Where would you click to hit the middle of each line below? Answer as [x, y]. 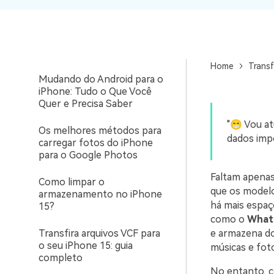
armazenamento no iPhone [100, 194]
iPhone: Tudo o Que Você [95, 91]
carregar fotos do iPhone [96, 143]
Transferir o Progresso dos [100, 40]
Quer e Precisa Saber [86, 104]
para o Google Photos [88, 155]
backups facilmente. [213, 28]
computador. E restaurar [223, 15]
